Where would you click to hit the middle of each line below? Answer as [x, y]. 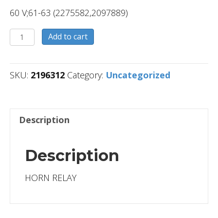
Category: [86, 75]
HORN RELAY [51, 178]
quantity [28, 47]
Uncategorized [138, 75]
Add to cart [68, 37]
